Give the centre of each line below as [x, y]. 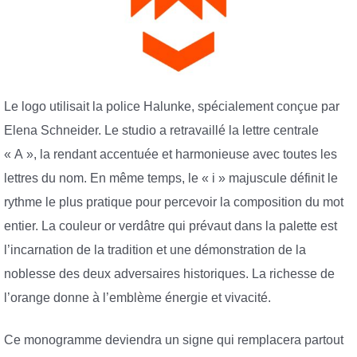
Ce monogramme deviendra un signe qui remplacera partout [174, 340]
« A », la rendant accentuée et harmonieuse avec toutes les [171, 154]
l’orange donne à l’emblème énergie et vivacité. [137, 297]
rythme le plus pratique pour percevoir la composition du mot [174, 202]
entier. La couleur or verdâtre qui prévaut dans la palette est [171, 226]
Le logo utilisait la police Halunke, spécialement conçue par [172, 106]
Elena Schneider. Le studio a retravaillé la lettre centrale [161, 130]
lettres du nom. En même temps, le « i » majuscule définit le [171, 178]
